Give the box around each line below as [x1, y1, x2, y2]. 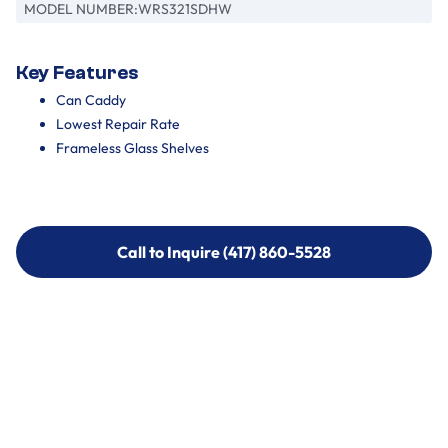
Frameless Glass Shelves [56, 139, 209, 157]
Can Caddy [56, 91, 126, 109]
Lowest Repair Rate [56, 115, 180, 133]
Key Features [16, 62, 138, 84]
